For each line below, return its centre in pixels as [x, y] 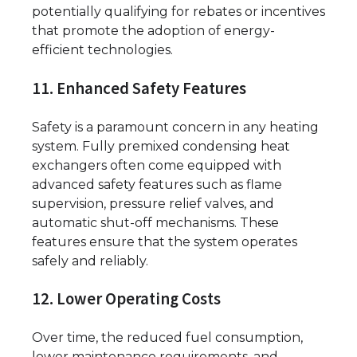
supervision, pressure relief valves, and [153, 203]
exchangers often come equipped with [157, 165]
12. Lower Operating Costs [126, 299]
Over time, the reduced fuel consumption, [167, 338]
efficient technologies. [102, 49]
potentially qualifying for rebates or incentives [178, 11]
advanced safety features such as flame [157, 184]
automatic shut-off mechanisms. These [155, 222]
